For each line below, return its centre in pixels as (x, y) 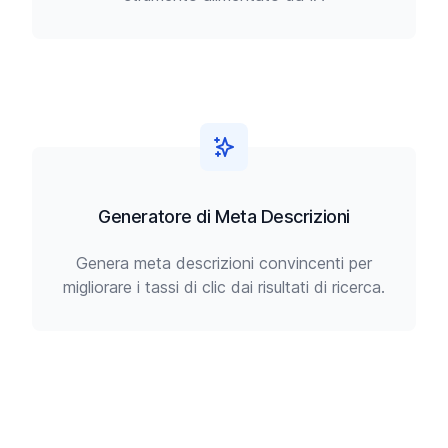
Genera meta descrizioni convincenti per (224, 263)
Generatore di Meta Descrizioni (224, 216)
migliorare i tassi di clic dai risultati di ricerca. (224, 287)
